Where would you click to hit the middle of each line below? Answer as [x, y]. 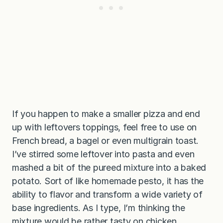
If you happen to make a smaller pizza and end [106, 113]
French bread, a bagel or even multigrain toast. [106, 140]
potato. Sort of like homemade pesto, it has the [108, 181]
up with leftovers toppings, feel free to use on [105, 127]
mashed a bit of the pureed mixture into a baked [109, 167]
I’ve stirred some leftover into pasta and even [103, 154]
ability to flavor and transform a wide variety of [107, 194]
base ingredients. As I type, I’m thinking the [99, 208]
